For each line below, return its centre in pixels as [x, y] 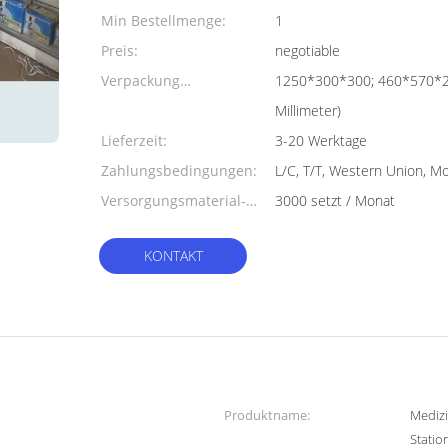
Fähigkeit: [133, 230]
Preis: [119, 50]
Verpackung [140, 80]
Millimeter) [308, 110]
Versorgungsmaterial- [173, 200]
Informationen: [151, 110]
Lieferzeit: [134, 140]
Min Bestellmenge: [163, 20]
